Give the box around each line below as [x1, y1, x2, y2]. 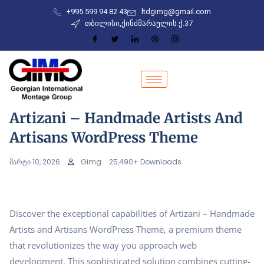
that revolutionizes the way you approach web [9, 239, 197, 251]
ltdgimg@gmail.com [141, 7, 211, 16]
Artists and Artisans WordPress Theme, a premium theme [9, 223, 242, 235]
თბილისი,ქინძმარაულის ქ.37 [85, 19, 193, 28]
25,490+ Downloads [109, 156, 181, 167]
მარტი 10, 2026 [9, 156, 60, 167]
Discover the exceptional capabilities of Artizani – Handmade [9, 207, 255, 219]
